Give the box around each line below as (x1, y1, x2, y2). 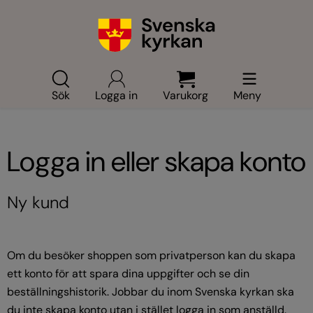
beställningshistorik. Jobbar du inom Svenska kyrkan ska (7, 284, 294, 299)
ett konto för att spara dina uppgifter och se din (7, 266, 249, 281)
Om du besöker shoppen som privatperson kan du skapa (7, 248, 296, 263)
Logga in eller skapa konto (7, 143, 306, 180)
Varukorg (163, 88, 208, 103)
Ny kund (7, 191, 69, 213)
